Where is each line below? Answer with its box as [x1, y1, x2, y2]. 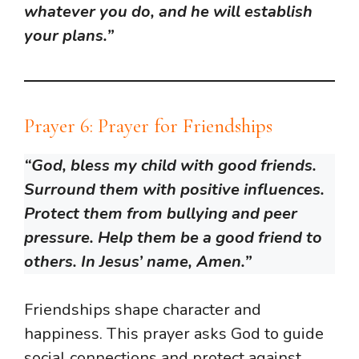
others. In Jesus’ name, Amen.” [24, 251, 252, 273]
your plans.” [24, 25, 114, 47]
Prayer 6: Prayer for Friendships [24, 114, 272, 139]
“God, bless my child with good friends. [24, 155, 317, 177]
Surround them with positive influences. [24, 179, 325, 201]
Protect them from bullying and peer [24, 203, 297, 225]
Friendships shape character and [24, 299, 261, 321]
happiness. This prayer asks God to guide [24, 323, 324, 345]
